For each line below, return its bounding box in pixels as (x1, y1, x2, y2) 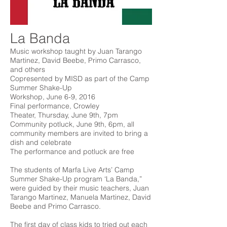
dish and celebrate (10, 138, 71, 147)
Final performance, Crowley (10, 101, 99, 110)
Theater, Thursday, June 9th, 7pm (10, 110, 118, 120)
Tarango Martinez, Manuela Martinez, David (10, 193, 151, 202)
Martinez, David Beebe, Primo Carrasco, (10, 56, 141, 65)
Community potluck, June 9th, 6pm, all (10, 120, 134, 129)
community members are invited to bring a (10, 129, 148, 138)
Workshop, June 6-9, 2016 (10, 92, 95, 101)
